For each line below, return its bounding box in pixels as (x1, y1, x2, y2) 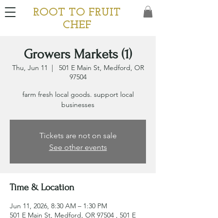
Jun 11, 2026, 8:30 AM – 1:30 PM (10, 201, 107, 210)
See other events (49, 143, 107, 152)
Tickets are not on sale (39, 131, 117, 140)
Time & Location (10, 182, 74, 193)
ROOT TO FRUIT (33, 7, 121, 18)
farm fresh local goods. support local (22, 90, 134, 99)
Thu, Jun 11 (12, 63, 48, 72)
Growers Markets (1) (24, 47, 132, 62)
